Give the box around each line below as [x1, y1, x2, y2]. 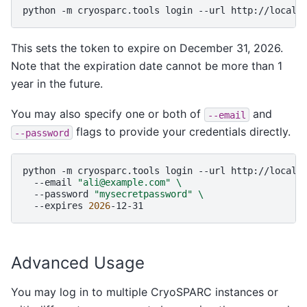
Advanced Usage [11, 252, 145, 273]
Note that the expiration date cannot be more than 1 [11, 58, 282, 73]
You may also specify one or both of [11, 107, 204, 121]
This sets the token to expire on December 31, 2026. [11, 40, 283, 55]
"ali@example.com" [77, 176, 171, 188]
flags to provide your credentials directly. [73, 125, 291, 139]
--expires [34, 199, 83, 211]
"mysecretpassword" [94, 188, 193, 199]
